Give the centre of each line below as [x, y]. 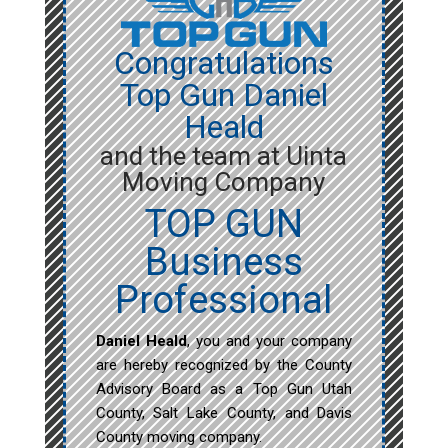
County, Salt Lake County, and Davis [224, 413]
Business [223, 262]
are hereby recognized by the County [224, 365]
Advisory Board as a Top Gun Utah [224, 389]
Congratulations [223, 63]
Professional [224, 300]
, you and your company [269, 341]
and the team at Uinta [224, 156]
